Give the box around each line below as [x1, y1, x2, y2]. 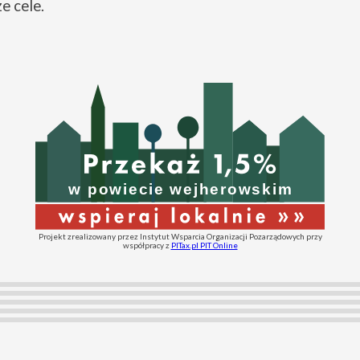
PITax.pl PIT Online [170, 239, 238, 250]
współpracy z [122, 239, 171, 250]
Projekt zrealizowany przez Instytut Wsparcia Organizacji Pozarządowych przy [38, 231, 322, 241]
